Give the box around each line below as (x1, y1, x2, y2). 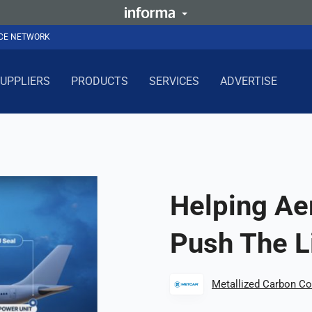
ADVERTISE (219, 74, 277, 88)
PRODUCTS (70, 74, 128, 88)
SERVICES (148, 74, 199, 88)
